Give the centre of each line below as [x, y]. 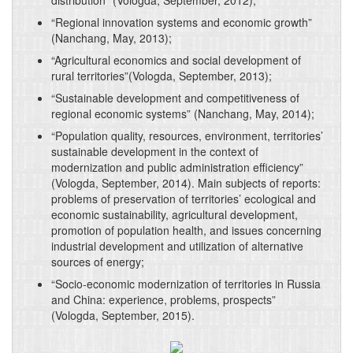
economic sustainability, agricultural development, [175, 214]
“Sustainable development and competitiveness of [175, 98]
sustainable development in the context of [155, 151]
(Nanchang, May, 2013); [111, 38]
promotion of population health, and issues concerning [186, 230]
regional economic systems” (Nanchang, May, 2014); [183, 113]
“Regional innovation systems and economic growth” [182, 22]
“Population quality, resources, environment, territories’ [187, 136]
